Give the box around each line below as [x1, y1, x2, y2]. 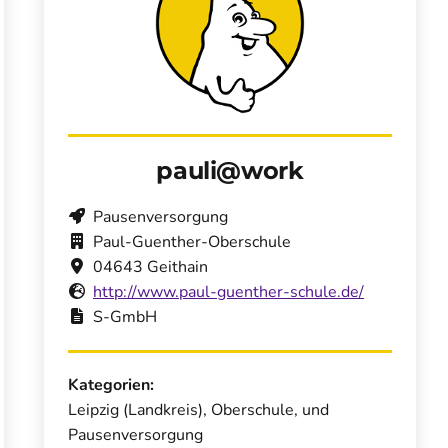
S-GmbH [93, 306, 157, 329]
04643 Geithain [93, 256, 208, 279]
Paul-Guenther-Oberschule [93, 231, 291, 254]
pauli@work [156, 156, 304, 186]
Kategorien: [68, 374, 154, 397]
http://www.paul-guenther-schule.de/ [93, 281, 364, 304]
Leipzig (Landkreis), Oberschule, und [68, 399, 329, 422]
